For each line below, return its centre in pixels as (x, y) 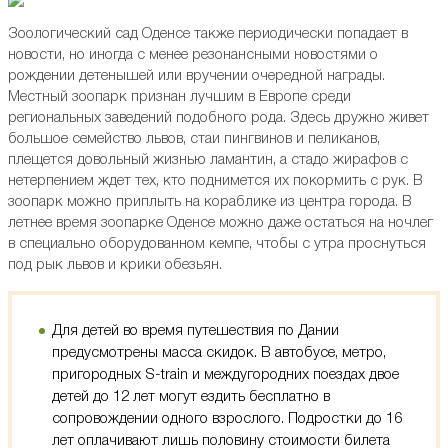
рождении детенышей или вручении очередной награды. (196, 76)
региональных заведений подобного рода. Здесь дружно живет (218, 118)
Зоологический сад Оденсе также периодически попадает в (208, 34)
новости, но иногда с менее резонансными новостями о (193, 55)
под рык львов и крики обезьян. (115, 265)
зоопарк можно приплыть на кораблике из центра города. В (210, 202)
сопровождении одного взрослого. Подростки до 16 (227, 419)
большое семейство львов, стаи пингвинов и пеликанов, (194, 139)
